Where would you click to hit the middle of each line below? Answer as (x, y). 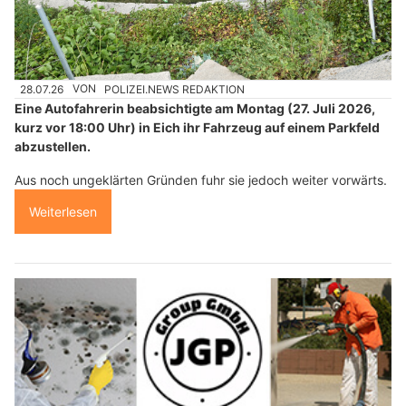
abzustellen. (53, 146)
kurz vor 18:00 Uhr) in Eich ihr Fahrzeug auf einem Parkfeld (197, 127)
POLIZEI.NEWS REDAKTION (175, 89)
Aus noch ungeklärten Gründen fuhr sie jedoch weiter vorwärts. (201, 179)
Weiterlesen (63, 211)
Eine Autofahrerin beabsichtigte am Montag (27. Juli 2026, (195, 108)
